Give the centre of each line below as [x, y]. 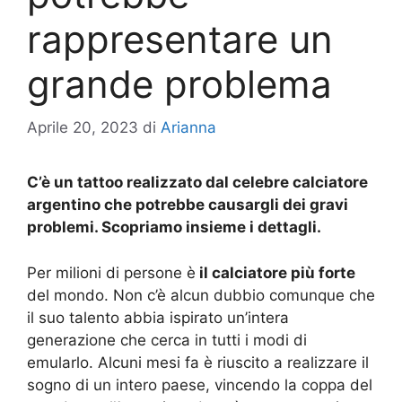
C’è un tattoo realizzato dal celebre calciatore [197, 183]
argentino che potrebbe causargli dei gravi [188, 205]
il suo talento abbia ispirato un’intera [158, 317]
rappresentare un [180, 39]
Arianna [188, 128]
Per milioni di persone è [111, 272]
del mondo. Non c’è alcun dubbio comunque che [201, 295]
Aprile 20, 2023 [83, 128]
